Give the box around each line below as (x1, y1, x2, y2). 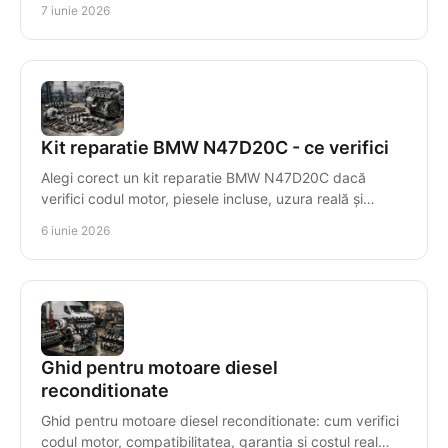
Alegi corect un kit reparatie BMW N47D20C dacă (41, 168, 366, 186)
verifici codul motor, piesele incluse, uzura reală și (41, 189, 363, 207)
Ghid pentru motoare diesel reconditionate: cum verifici (41, 411, 399, 429)
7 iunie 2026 (41, 2, 110, 18)
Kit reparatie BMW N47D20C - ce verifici (41, 136, 389, 158)
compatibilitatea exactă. (41, 210, 199, 228)
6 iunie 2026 (41, 222, 110, 238)
